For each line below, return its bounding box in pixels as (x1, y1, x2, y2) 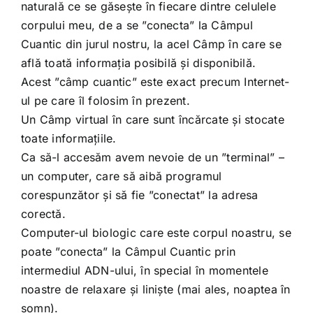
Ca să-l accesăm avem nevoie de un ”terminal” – (20, 150, 285, 164)
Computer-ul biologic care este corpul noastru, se (20, 225, 291, 240)
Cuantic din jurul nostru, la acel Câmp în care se (20, 36, 282, 51)
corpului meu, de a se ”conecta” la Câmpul (20, 17, 253, 32)
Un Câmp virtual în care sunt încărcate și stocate (20, 112, 284, 126)
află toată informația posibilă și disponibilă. (20, 55, 256, 70)
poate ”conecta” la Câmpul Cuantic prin (20, 244, 236, 259)
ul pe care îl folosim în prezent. (20, 93, 190, 108)
